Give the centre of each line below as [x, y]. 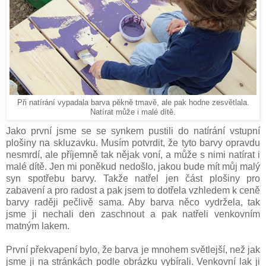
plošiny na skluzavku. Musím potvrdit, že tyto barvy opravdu [133, 142]
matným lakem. [39, 226]
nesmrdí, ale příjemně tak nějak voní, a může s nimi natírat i [133, 154]
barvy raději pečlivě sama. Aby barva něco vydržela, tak [133, 202]
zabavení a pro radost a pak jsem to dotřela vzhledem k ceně [133, 190]
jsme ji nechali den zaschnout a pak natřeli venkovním [133, 214]
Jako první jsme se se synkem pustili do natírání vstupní [133, 131]
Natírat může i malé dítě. [133, 112]
